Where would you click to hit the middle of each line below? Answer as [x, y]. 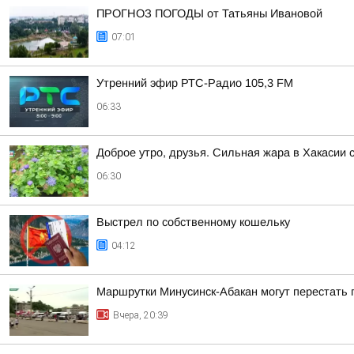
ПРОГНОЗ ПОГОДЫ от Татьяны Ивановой [209, 13]
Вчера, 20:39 [141, 315]
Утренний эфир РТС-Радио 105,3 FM [195, 83]
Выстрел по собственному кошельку [193, 222]
